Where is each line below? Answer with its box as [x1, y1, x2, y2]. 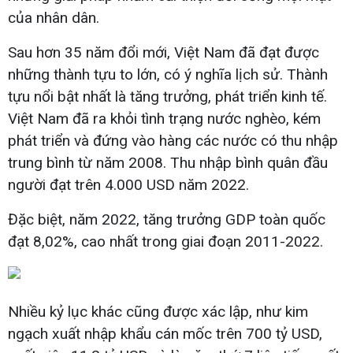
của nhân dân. [8, 9, 99, 28]
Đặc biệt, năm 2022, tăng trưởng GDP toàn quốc [8, 210, 325, 229]
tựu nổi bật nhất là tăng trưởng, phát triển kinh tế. [8, 87, 327, 106]
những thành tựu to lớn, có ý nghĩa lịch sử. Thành [8, 65, 328, 84]
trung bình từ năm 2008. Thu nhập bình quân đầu [8, 154, 328, 173]
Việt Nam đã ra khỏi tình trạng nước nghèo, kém [8, 110, 321, 128]
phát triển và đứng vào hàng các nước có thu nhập [8, 132, 338, 150]
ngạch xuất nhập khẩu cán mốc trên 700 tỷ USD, [8, 325, 322, 344]
